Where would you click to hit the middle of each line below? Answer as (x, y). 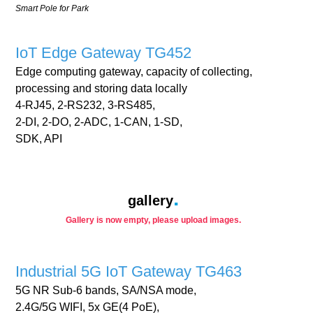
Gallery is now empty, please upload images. (154, 220)
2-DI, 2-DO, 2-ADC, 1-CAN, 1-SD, (99, 122)
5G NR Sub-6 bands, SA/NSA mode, (106, 291)
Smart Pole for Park (52, 9)
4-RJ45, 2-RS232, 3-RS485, (86, 105)
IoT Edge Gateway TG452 (104, 53)
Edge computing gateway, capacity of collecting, (134, 72)
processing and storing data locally (102, 89)
